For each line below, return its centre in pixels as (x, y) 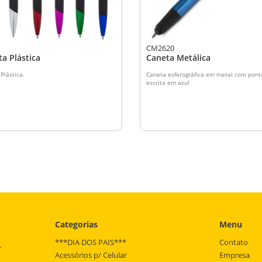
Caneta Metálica (178, 58)
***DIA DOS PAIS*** (91, 243)
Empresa (235, 256)
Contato (234, 243)
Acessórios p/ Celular (91, 256)
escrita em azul (168, 83)
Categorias (76, 225)
